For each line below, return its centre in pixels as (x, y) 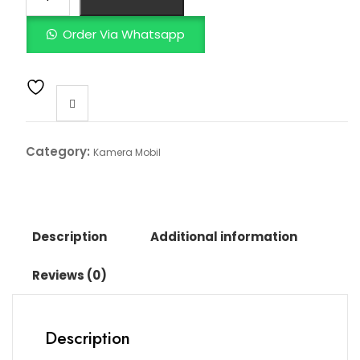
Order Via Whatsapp (124, 34)
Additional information (224, 237)
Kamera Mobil (127, 152)
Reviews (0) (70, 275)
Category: (59, 151)
